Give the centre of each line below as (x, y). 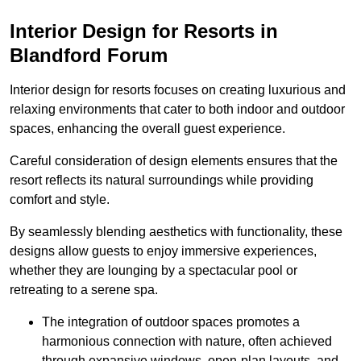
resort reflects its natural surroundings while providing (162, 180)
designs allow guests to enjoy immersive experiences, (163, 251)
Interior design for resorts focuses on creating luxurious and (178, 89)
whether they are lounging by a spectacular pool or (154, 270)
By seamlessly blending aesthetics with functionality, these (176, 231)
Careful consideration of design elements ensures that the (174, 160)
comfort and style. (60, 199)
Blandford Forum (89, 55)
